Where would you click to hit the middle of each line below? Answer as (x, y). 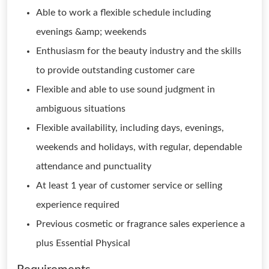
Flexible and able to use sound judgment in (125, 89)
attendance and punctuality (94, 166)
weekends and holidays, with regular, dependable (139, 147)
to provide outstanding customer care (115, 70)
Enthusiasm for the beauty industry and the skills (139, 51)
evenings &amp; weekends (91, 32)
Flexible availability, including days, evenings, (130, 128)
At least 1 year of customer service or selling (129, 186)
